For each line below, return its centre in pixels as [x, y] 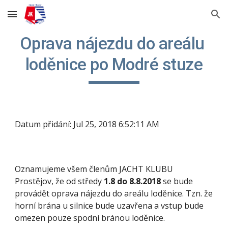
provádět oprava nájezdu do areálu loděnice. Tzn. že [114, 193]
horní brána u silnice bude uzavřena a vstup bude [109, 206]
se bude [177, 181]
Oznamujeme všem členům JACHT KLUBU [94, 169]
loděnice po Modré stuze [114, 64]
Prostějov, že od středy [60, 181]
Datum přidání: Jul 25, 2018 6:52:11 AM [87, 124]
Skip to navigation [188, 19]
